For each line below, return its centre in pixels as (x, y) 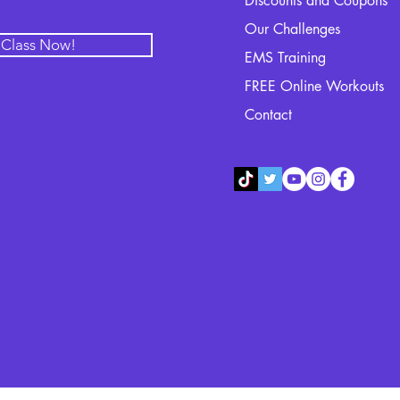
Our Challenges (293, 29)
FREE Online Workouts (315, 86)
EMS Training (286, 58)
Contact (269, 115)
